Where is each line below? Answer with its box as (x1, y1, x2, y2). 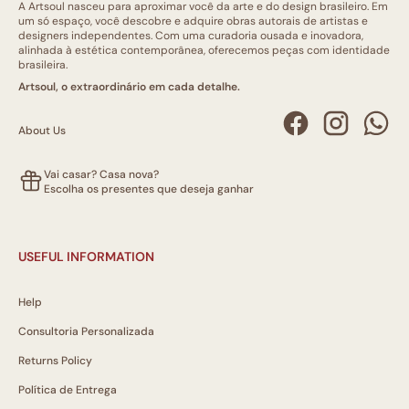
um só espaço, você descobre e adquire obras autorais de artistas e (18, 14, 368, 28)
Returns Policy (18, 353, 92, 368)
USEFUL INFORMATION (18, 248, 154, 265)
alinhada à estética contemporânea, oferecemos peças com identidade (18, 43, 390, 58)
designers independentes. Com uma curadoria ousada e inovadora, (18, 28, 363, 43)
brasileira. (18, 58, 68, 72)
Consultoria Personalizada (18, 324, 154, 339)
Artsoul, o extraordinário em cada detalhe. (18, 79, 240, 94)
